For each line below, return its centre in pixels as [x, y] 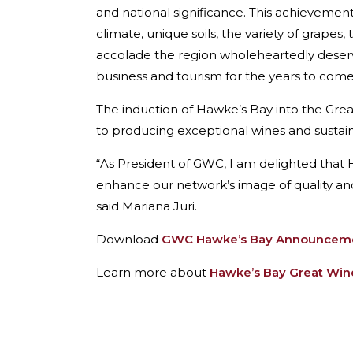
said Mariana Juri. [147, 206]
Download [127, 240]
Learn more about [153, 273]
